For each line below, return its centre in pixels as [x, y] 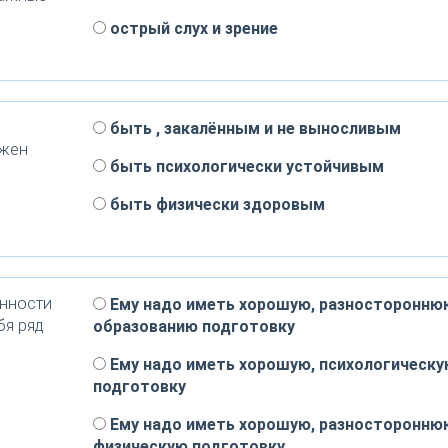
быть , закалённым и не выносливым [253, 128]
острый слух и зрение [191, 28]
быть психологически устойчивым [244, 166]
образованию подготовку [193, 326]
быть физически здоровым [215, 204]
